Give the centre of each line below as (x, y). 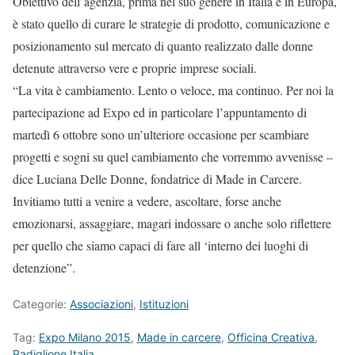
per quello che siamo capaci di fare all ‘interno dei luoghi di (160, 245)
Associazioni (101, 304)
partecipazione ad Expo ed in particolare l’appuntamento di (160, 112)
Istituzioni (164, 304)
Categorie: (41, 304)
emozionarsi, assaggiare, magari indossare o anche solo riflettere (172, 223)
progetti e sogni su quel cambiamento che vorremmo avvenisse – (173, 157)
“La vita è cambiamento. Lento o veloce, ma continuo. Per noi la (173, 90)
